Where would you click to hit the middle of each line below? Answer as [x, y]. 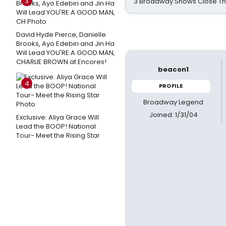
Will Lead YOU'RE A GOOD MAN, [66, 53]
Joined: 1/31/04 [173, 115]
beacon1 [174, 69]
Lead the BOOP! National [56, 126]
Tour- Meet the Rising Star [58, 135]
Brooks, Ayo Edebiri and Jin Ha [65, 44]
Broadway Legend [174, 102]
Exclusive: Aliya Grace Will [58, 117]
